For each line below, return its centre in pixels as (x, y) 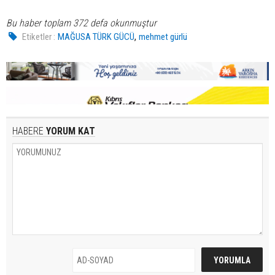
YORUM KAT (69, 131)
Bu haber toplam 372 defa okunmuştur (81, 23)
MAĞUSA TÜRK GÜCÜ (96, 37)
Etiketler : (39, 37)
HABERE (28, 131)
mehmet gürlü (163, 37)
